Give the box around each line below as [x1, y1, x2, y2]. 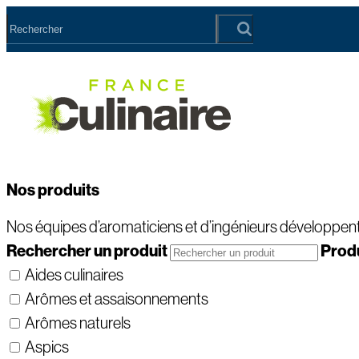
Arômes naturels [25, 314, 131, 333]
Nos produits [6, 179, 99, 200]
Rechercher [6, 241, 94, 261]
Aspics [25, 338, 69, 357]
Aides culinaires [25, 266, 123, 284]
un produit [94, 241, 167, 261]
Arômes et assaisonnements [25, 290, 208, 309]
